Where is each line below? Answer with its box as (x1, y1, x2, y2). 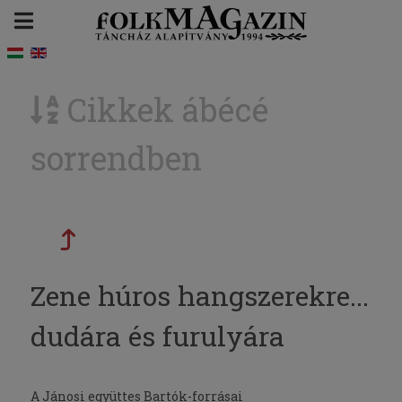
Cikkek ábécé (58, 88, 268, 132)
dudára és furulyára (30, 318, 284, 354)
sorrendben (30, 136, 202, 180)
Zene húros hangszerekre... (30, 277, 369, 314)
